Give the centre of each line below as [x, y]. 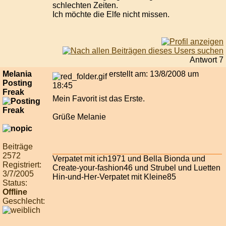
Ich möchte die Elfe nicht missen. [111, 15]
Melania [17, 74]
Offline [15, 192]
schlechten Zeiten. [85, 6]
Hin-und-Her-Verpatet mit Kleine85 [114, 177]
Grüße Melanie [79, 117]
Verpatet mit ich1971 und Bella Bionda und [129, 159]
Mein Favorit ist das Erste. [99, 99]
